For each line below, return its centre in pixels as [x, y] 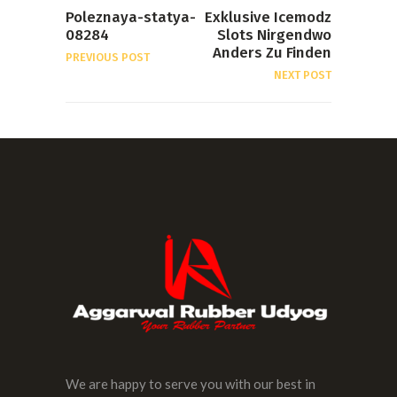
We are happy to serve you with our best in [191, 383]
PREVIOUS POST [108, 57]
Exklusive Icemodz [268, 17]
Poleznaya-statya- [131, 17]
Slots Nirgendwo [274, 35]
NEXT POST [303, 75]
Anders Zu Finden [272, 53]
